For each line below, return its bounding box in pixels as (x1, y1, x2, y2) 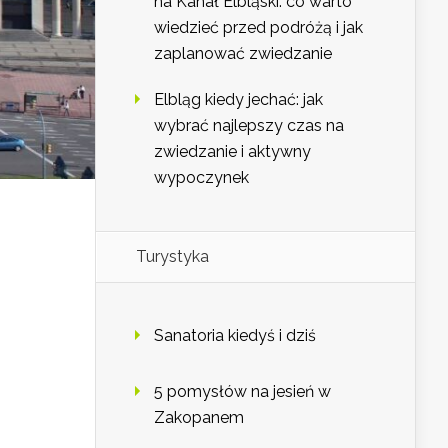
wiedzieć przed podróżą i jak (154, 18, 363, 38)
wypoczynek (154, 168, 249, 188)
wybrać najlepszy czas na (154, 116, 344, 136)
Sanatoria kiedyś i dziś (154, 326, 316, 346)
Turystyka (136, 247, 209, 267)
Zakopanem (154, 408, 244, 428)
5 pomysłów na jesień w (154, 382, 331, 402)
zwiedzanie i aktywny (154, 142, 311, 162)
